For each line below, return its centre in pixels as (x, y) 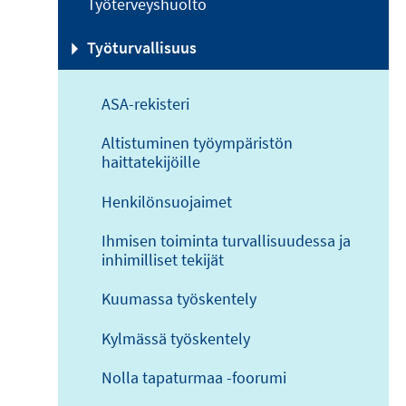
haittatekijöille (151, 162)
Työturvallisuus (142, 48)
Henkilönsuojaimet (167, 201)
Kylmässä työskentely (176, 338)
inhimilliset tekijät (163, 260)
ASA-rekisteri (145, 103)
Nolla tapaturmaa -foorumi (194, 378)
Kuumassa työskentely (179, 299)
